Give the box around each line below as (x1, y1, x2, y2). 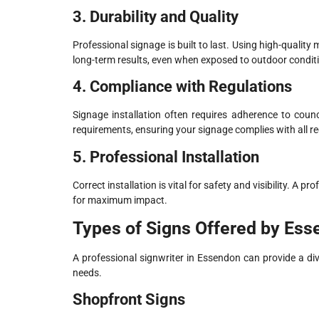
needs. (73, 266, 102, 278)
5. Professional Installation (73, 147, 259, 166)
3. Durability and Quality (73, 7, 239, 26)
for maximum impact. (73, 194, 167, 206)
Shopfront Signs (73, 291, 185, 309)
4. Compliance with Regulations (73, 78, 292, 96)
